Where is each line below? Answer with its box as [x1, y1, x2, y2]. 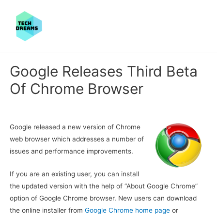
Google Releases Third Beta [10, 62, 198, 80]
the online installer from [10, 206, 85, 214]
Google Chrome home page [85, 206, 170, 214]
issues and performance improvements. [10, 147, 133, 155]
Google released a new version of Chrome [10, 123, 140, 131]
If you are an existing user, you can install [10, 170, 139, 178]
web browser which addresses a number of [10, 135, 144, 143]
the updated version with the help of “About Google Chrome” [10, 182, 200, 190]
